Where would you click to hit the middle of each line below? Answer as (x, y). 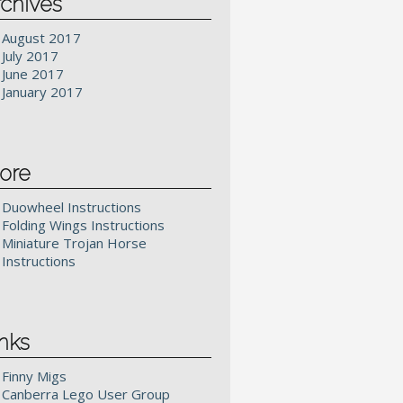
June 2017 (33, 74)
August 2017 (41, 38)
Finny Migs (34, 376)
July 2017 (30, 56)
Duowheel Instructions (72, 207)
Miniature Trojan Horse (74, 243)
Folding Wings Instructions (83, 225)
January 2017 (42, 92)
